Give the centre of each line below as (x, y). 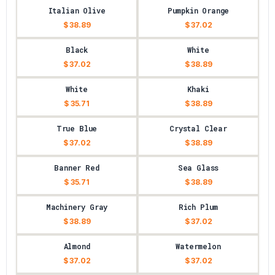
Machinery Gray (77, 207)
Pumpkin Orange (198, 10)
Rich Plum (198, 207)
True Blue (77, 128)
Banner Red (77, 168)
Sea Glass (198, 168)
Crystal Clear (198, 128)
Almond (77, 246)
